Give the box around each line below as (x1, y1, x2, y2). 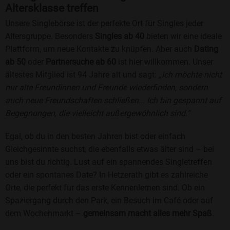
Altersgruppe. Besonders (5, 31, 95, 42)
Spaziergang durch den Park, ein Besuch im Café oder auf (5, 196, 213, 206)
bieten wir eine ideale (144, 31, 222, 42)
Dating (194, 44, 218, 54)
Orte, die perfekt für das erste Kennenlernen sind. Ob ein (5, 183, 205, 193)
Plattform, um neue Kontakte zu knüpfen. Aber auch (5, 44, 194, 54)
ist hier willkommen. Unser (116, 57, 213, 67)
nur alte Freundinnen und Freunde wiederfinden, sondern (5, 83, 208, 93)
